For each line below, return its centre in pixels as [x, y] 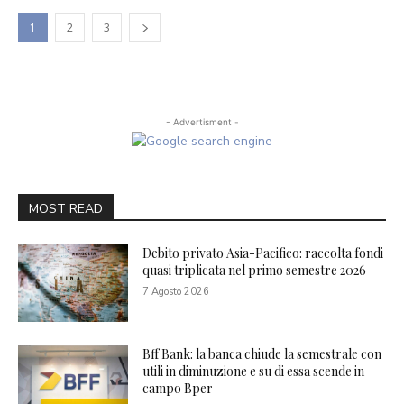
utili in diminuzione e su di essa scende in [254, 371]
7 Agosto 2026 [176, 292]
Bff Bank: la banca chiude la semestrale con [262, 353]
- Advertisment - [202, 122]
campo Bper [178, 388]
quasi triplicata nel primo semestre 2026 [255, 270]
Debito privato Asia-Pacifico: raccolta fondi [263, 253]
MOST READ [66, 209]
